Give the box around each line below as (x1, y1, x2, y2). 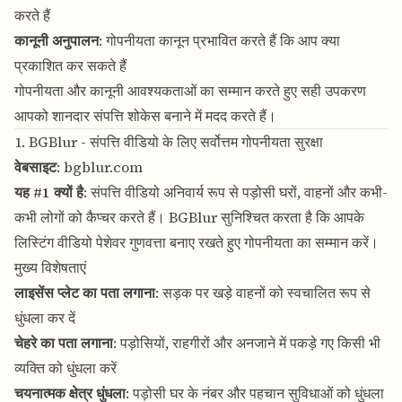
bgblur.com (64, 157, 143, 178)
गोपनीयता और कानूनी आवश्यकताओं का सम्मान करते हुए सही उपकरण (14, 81, 366, 101)
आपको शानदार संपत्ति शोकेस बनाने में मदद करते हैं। (14, 106, 276, 127)
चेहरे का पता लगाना (14, 333, 113, 354)
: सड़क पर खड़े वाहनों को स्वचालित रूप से (155, 283, 371, 303)
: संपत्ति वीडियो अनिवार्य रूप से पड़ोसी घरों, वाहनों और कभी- (83, 182, 388, 203)
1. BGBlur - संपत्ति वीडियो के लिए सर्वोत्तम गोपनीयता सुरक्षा (14, 132, 323, 153)
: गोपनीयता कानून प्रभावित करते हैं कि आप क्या (99, 31, 340, 51)
